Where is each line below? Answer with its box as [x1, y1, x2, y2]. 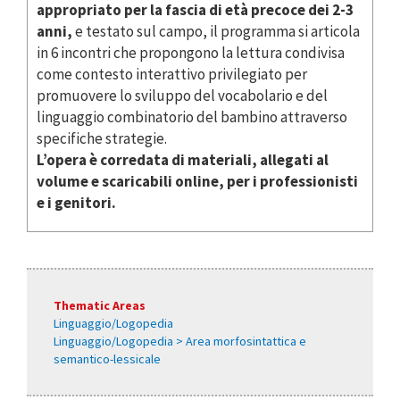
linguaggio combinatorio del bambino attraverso [37, 106, 347, 127]
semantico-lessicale [54, 350, 161, 367]
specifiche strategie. [37, 128, 167, 148]
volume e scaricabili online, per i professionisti [37, 171, 358, 191]
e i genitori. [37, 192, 116, 212]
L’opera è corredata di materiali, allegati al [37, 149, 329, 170]
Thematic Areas [54, 296, 146, 313]
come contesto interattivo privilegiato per [37, 63, 307, 84]
